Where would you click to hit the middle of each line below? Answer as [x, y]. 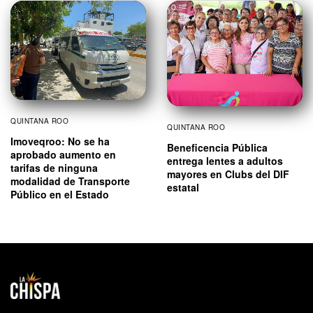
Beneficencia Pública [217, 147]
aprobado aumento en [63, 154]
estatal [183, 187]
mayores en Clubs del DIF [228, 174]
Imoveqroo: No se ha [60, 141]
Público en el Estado [60, 194]
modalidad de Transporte [70, 181]
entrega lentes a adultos [225, 160]
